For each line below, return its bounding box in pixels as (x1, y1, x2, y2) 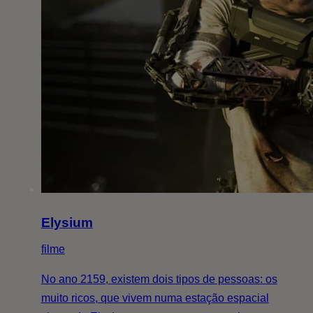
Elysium (41, 215, 93, 231)
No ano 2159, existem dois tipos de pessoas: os (41, 273, 277, 286)
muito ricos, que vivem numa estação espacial (41, 292, 269, 305)
